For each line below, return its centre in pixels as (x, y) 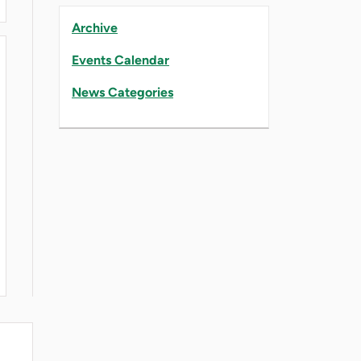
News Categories (122, 92)
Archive (95, 27)
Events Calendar (120, 60)
